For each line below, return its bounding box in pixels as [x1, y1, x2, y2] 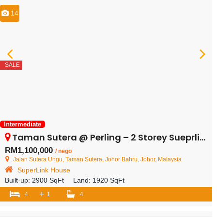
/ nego [55, 147, 72, 155]
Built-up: [5, 176, 32, 184]
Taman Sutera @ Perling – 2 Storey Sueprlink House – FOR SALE [12, 131, 200, 143]
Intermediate [4, 120, 41, 128]
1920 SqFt [93, 176, 124, 184]
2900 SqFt [32, 176, 64, 184]
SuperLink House [17, 166, 70, 174]
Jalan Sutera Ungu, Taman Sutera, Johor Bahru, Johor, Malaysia [13, 155, 182, 163]
